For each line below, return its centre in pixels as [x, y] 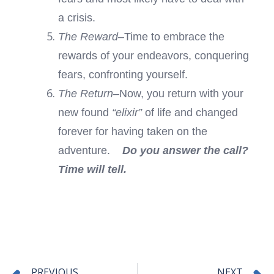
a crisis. [76, 18]
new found [85, 113]
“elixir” [127, 113]
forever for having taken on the [132, 131]
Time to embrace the [174, 37]
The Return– [88, 94]
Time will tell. [92, 169]
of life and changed [190, 113]
